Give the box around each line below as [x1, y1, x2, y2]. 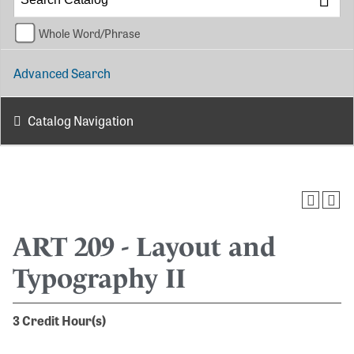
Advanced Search [13, 63, 111, 82]
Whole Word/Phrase [39, 24, 141, 41]
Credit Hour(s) [22, 311, 106, 330]
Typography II [13, 262, 186, 295]
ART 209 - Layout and [13, 231, 276, 263]
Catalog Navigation [28, 111, 134, 130]
